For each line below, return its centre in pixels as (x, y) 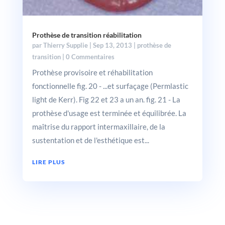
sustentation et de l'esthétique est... (90, 140)
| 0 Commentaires (87, 57)
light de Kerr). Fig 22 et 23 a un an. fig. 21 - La (106, 100)
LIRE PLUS (48, 162)
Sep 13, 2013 (112, 45)
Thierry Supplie (65, 45)
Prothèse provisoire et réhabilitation (92, 73)
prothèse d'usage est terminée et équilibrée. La (109, 113)
